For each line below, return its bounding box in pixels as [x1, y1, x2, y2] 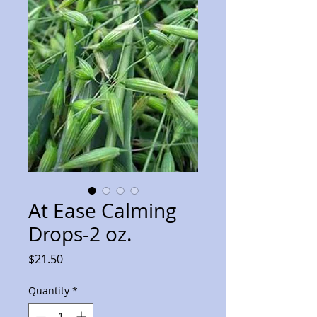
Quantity [28, 284, 69, 298]
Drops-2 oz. [28, 221, 132, 248]
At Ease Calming [28, 197, 176, 224]
